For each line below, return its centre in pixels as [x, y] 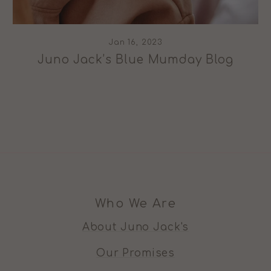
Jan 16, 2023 [135, 42]
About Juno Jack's [135, 227]
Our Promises [135, 253]
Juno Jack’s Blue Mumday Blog [135, 59]
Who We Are [135, 204]
